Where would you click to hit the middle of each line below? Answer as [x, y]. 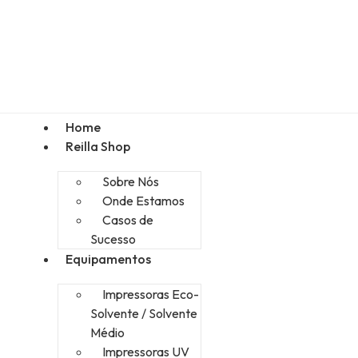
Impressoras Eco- [151, 294]
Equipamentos [108, 259]
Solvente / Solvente [144, 314]
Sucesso [113, 239]
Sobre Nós [131, 182]
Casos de [128, 220]
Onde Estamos [143, 201]
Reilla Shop [98, 147]
